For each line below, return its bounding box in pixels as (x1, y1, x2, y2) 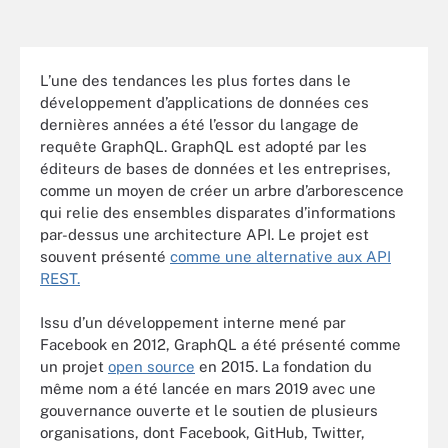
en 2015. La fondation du (195, 358, 372, 375)
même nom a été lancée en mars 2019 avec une (40, 380, 376, 397)
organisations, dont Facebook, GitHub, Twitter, (40, 424, 365, 441)
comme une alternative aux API (170, 247, 391, 265)
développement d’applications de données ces (40, 93, 369, 111)
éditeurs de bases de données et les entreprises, (40, 159, 391, 177)
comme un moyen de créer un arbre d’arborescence (40, 181, 404, 199)
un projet (40, 358, 108, 375)
